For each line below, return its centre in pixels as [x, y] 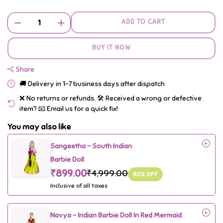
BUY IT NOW [111, 48]
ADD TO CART [143, 22]
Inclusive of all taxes [79, 185]
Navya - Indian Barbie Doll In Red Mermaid [116, 215]
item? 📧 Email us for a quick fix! [69, 109]
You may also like [39, 127]
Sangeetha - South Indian [91, 146]
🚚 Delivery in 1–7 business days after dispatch [92, 84]
